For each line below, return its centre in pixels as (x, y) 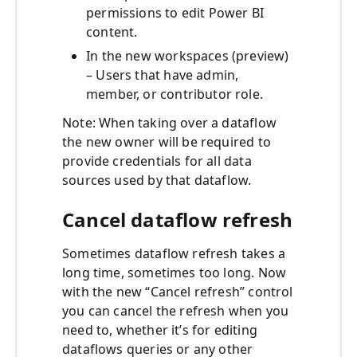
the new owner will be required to (167, 142)
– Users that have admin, (163, 75)
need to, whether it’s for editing (160, 330)
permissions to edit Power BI (175, 13)
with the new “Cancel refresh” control (178, 292)
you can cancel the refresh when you (176, 311)
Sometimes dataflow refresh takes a (174, 254)
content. (112, 32)
